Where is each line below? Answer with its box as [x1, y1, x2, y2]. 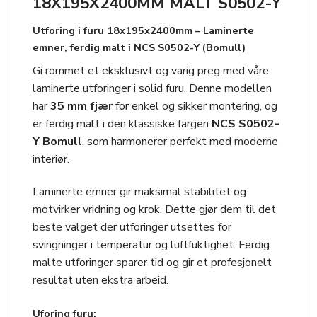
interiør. [33, 151, 69, 168]
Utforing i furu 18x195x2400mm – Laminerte [33, 23, 254, 38]
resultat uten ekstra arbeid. [33, 272, 168, 288]
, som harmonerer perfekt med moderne [82, 134, 278, 150]
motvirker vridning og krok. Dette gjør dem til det [33, 201, 276, 217]
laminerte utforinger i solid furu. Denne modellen [33, 81, 272, 97]
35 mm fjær [50, 98, 113, 115]
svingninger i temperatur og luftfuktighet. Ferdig [33, 236, 270, 253]
